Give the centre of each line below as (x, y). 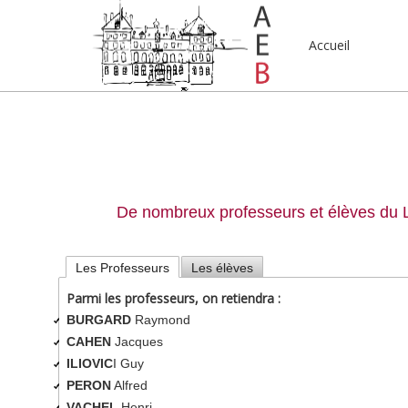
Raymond (160, 320)
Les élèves (222, 268)
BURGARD (98, 320)
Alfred (129, 385)
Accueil (329, 45)
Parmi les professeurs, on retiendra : (173, 298)
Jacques (137, 342)
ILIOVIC (89, 363)
